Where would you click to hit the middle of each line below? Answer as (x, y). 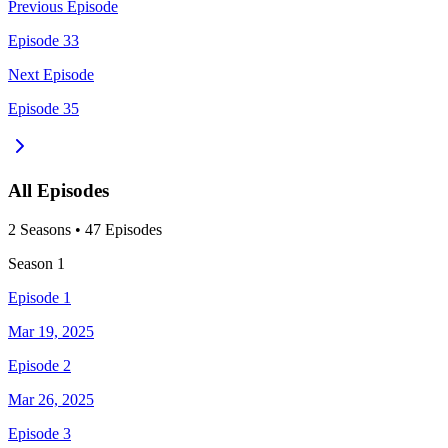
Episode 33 (43, 40)
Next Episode (51, 74)
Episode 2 (39, 365)
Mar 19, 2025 (51, 331)
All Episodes (58, 191)
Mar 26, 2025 (51, 399)
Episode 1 (39, 297)
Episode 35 (43, 108)
